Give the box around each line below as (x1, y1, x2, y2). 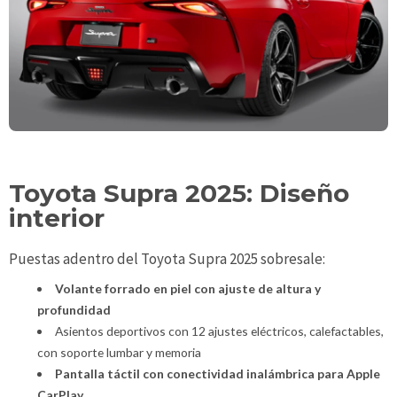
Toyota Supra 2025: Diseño (9, 178, 349, 209)
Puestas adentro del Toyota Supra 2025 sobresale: (9, 248, 325, 269)
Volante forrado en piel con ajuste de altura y (54, 280, 321, 296)
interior (9, 203, 105, 234)
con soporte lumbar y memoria (37, 344, 201, 360)
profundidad (37, 301, 111, 317)
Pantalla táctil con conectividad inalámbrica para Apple (54, 365, 380, 381)
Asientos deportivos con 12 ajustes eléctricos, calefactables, (54, 323, 384, 339)
